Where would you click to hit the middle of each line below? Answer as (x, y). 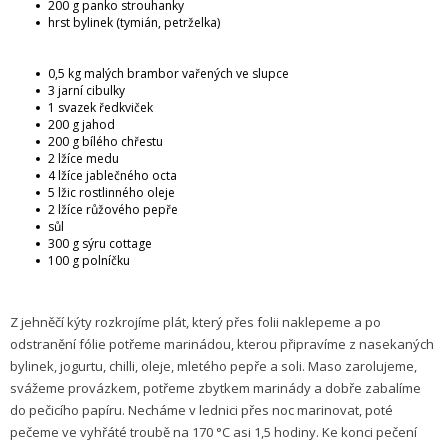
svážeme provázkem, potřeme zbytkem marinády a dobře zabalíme (215, 387)
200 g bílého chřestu (105, 141)
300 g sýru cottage (100, 243)
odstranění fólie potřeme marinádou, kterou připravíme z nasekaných (222, 343)
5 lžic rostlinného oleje (111, 192)
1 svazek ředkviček (100, 107)
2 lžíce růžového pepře (113, 209)
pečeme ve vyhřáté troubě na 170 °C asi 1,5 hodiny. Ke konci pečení (213, 431)
